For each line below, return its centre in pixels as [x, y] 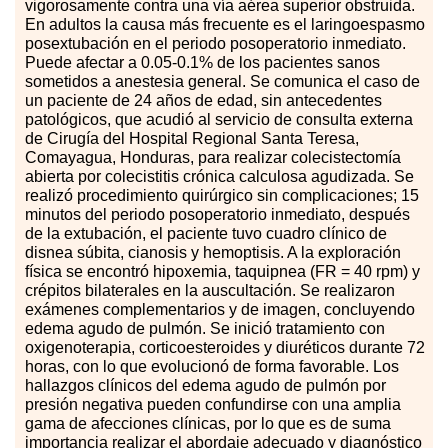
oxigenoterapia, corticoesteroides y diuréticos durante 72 [225, 348]
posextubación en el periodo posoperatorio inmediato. [215, 44]
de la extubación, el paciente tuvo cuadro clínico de [206, 234]
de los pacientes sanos [296, 63]
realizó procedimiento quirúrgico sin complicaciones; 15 [222, 196]
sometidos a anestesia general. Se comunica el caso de [222, 82]
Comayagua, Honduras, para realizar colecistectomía [213, 158]
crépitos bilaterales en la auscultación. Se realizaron [210, 291]
